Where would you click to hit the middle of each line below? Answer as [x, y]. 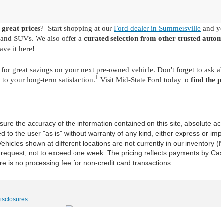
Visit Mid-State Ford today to [145, 80]
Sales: [11, 209]
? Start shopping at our [77, 28]
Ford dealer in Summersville [157, 28]
